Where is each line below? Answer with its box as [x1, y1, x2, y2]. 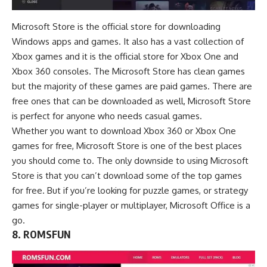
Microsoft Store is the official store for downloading [12, 20, 221, 32]
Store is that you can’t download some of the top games [12, 169, 242, 181]
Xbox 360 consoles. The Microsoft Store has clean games [12, 65, 245, 77]
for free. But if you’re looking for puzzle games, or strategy [12, 184, 248, 196]
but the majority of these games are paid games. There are [12, 80, 252, 92]
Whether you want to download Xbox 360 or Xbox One [12, 125, 236, 136]
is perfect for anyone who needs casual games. [12, 110, 202, 122]
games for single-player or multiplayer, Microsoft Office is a [12, 199, 250, 211]
